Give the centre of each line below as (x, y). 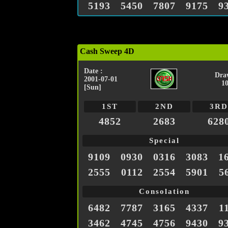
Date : (93, 71)
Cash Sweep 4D (107, 51)
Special (164, 141)
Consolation (164, 192)
